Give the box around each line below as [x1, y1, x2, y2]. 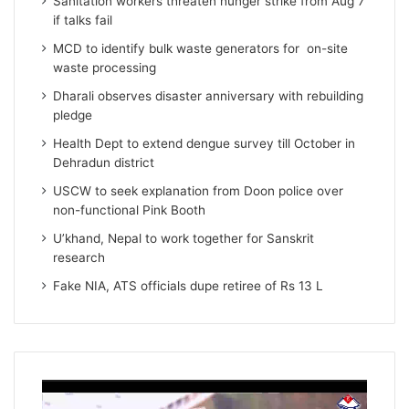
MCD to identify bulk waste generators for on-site [53, 41, 349, 57]
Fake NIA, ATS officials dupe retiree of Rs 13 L [53, 278, 324, 294]
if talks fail [53, 13, 113, 28]
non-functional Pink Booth [53, 203, 206, 218]
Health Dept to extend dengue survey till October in [53, 136, 356, 152]
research [53, 250, 106, 266]
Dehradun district [53, 155, 155, 171]
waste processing [53, 60, 157, 76]
